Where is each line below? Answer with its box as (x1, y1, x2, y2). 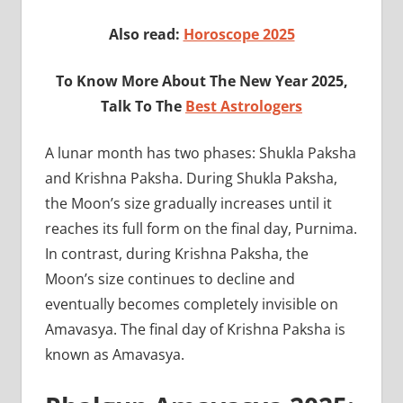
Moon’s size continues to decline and (44, 268, 295, 289)
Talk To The (101, 95, 185, 116)
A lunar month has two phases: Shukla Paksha (44, 142, 356, 163)
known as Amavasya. (44, 344, 184, 364)
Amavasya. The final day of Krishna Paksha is (44, 318, 345, 339)
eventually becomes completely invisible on (44, 293, 338, 314)
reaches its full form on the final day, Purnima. (44, 218, 357, 238)
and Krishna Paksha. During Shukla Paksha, (44, 167, 337, 188)
